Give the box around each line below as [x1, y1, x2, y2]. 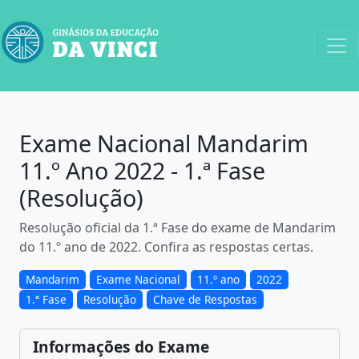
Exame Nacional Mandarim [19, 127, 309, 159]
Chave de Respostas [153, 292, 257, 307]
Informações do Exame [33, 336, 209, 357]
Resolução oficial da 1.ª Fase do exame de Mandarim [19, 219, 336, 236]
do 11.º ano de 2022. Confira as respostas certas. [19, 238, 313, 256]
